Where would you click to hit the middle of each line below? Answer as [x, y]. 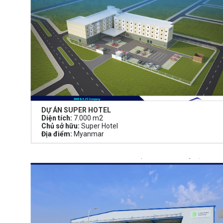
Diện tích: [57, 118]
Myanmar [88, 134]
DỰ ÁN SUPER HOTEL [76, 110]
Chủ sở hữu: [60, 126]
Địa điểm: [57, 134]
